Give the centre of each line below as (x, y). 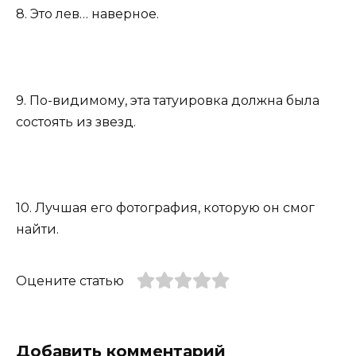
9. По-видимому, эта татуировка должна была (168, 100)
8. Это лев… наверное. (87, 14)
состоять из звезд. (76, 122)
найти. (37, 230)
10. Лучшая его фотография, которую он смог (165, 208)
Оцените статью (70, 281)
